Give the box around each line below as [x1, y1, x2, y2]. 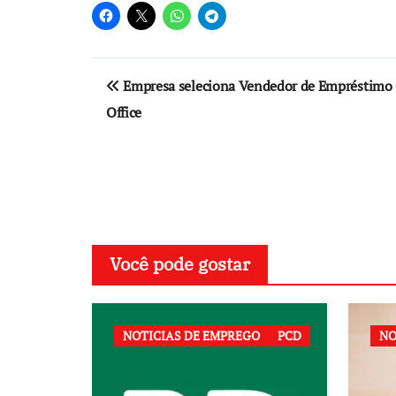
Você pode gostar [110, 252, 250, 276]
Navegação [91, 56, 234, 93]
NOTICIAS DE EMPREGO [123, 327, 260, 344]
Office [106, 103, 142, 122]
